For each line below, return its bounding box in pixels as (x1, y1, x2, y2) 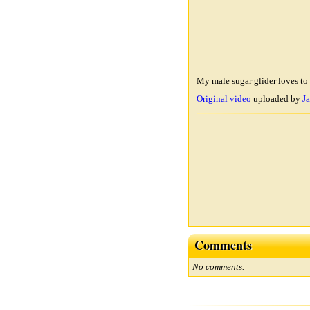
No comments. (192, 262, 244, 272)
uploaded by (251, 93, 302, 104)
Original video (197, 93, 251, 104)
